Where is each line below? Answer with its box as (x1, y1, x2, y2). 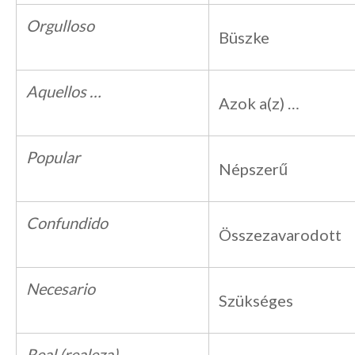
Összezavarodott (219, 225, 342, 244)
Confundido (26, 213, 108, 232)
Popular (26, 147, 80, 166)
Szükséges (219, 291, 293, 310)
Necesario (26, 279, 95, 298)
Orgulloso (26, 16, 94, 35)
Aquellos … (26, 82, 101, 101)
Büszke (219, 28, 269, 47)
